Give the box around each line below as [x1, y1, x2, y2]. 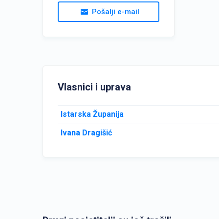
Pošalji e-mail [92, 7, 139, 16]
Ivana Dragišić [60, 128, 112, 137]
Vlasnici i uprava [58, 81, 131, 93]
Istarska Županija [60, 109, 124, 119]
